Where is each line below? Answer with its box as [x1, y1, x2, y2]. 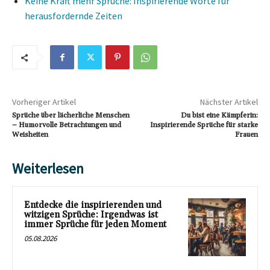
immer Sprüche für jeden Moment [24, 219, 166, 231]
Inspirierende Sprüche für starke [149, 121, 258, 130]
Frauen [234, 130, 258, 140]
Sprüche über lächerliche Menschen [12, 111, 130, 121]
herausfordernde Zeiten [25, 10, 122, 22]
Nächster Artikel [199, 96, 258, 108]
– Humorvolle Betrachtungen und [12, 121, 121, 130]
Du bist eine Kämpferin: [180, 111, 258, 121]
